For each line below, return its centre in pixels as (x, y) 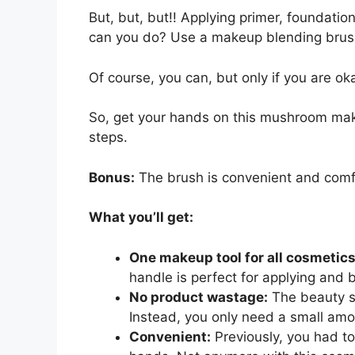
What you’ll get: (141, 217)
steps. (108, 137)
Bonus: (112, 177)
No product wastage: (198, 297)
